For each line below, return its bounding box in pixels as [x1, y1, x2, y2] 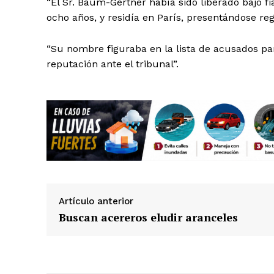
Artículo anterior [59, 195, 133, 207]
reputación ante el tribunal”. [46, 57, 179, 70]
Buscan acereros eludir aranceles [59, 209, 238, 224]
